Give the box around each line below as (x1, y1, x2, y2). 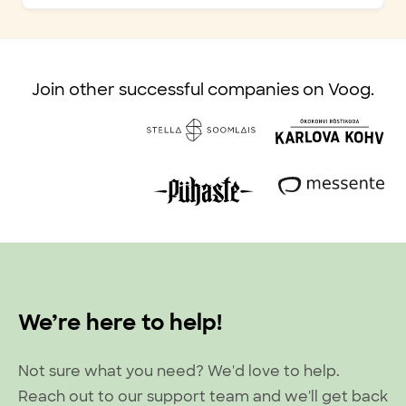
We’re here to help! (18, 308, 222, 336)
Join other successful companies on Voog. (32, 79, 374, 101)
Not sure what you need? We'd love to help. (18, 362, 340, 381)
